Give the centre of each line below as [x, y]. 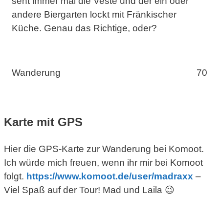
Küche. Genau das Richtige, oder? [84, 28]
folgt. [15, 176]
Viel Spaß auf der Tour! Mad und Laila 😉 [89, 190]
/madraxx [172, 176]
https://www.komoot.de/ [79, 176]
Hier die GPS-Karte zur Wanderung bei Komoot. [104, 149]
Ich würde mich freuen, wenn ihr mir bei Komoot [103, 163]
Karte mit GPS [43, 122]
